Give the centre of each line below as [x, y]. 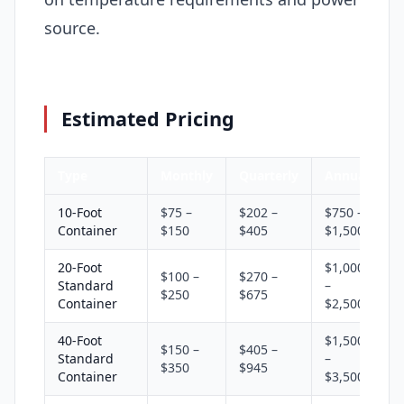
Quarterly [269, 176]
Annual [347, 176]
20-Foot [80, 268]
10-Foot [80, 213]
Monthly [187, 176]
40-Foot [80, 341]
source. [72, 28]
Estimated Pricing [148, 119]
